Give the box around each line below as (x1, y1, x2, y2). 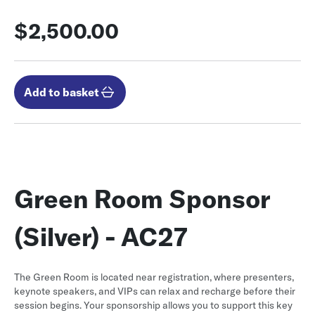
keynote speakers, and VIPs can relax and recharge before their (14, 285, 295, 298)
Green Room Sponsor (14, 183, 270, 215)
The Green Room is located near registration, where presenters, (14, 271, 294, 284)
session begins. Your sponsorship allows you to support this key (14, 299, 292, 312)
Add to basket (24, 85, 99, 100)
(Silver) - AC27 (14, 221, 188, 253)
